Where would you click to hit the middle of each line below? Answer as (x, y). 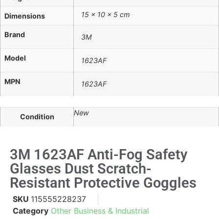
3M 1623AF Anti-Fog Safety (99, 154)
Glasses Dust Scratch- (81, 168)
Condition (37, 117)
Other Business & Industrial (100, 210)
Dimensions (25, 16)
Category (31, 210)
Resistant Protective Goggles (103, 183)
